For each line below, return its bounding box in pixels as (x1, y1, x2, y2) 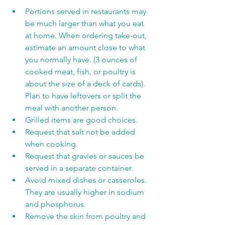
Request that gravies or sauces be (25, 151, 146, 161)
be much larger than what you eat (25, 19, 146, 28)
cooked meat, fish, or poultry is (25, 67, 138, 76)
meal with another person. (25, 103, 118, 113)
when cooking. (25, 139, 78, 149)
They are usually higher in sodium (25, 187, 146, 197)
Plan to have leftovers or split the (25, 91, 143, 100)
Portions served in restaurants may (25, 7, 148, 16)
